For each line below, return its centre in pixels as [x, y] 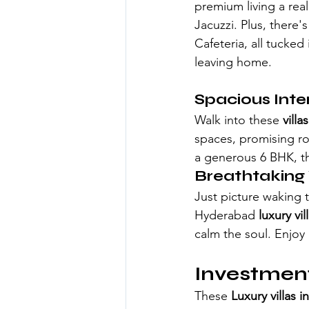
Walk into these [239, 120]
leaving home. [233, 62]
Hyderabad [225, 215]
